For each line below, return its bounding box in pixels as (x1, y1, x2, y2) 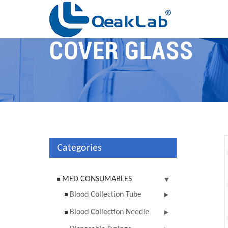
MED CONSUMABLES (62, 175, 132, 183)
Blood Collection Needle (70, 208, 149, 216)
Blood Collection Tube (70, 191, 141, 199)
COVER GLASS (49, 36, 193, 65)
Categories (57, 143, 102, 153)
